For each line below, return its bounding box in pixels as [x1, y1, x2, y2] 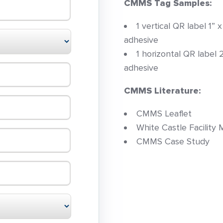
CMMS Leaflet [136, 108, 192, 119]
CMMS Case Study [136, 135, 210, 147]
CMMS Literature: [124, 85, 201, 96]
